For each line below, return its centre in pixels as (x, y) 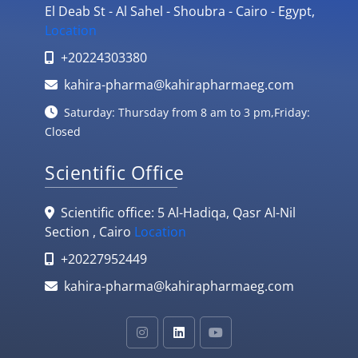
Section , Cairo (89, 232)
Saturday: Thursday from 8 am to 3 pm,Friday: (185, 112)
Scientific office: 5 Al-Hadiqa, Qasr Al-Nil (177, 213)
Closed (63, 131)
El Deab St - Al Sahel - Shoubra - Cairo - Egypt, (180, 11)
